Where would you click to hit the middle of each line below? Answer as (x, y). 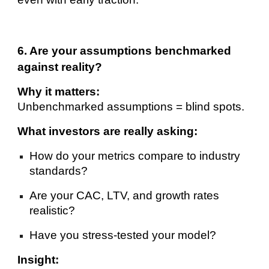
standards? (59, 171)
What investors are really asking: (108, 131)
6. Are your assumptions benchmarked (125, 50)
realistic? (53, 210)
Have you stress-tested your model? (123, 235)
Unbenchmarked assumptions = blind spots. (131, 106)
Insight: (38, 259)
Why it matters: (59, 91)
